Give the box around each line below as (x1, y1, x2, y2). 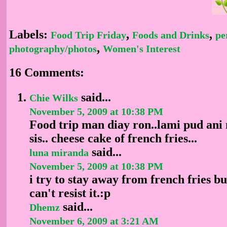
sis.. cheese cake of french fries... (29, 131, 197, 145)
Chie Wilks (29, 92, 78, 103)
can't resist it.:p (29, 186, 110, 200)
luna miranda (29, 146, 89, 158)
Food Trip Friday (51, 29, 126, 41)
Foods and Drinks (132, 29, 209, 41)
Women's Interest (103, 43, 180, 54)
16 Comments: (9, 66, 84, 80)
